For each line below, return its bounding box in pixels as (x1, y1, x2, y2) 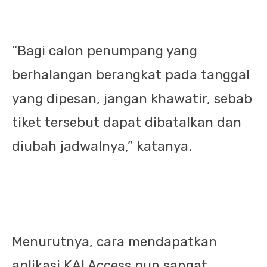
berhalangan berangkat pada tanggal (12, 67, 250, 83)
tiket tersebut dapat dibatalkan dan (12, 114, 241, 131)
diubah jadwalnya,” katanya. (12, 138, 192, 154)
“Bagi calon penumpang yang (12, 43, 197, 59)
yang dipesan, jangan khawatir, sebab (12, 91, 252, 107)
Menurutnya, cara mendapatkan (12, 234, 217, 250)
